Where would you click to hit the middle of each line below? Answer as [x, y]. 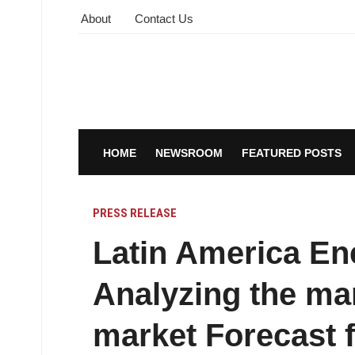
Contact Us [164, 19]
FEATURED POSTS [291, 153]
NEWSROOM [189, 153]
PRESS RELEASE [135, 214]
